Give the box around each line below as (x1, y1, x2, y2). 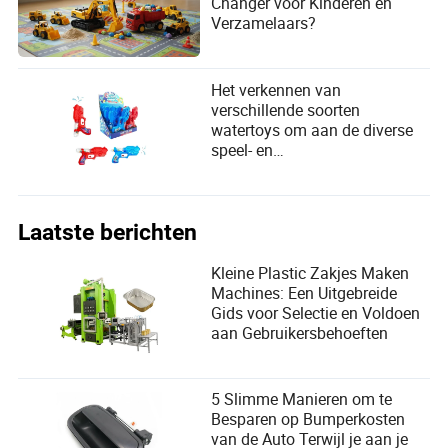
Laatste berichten (18, 218, 198, 246)
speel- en (211, 138, 274, 161)
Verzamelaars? (211, 11, 317, 34)
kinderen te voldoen (211, 178, 349, 201)
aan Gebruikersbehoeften (211, 321, 389, 344)
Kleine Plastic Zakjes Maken (211, 261, 410, 284)
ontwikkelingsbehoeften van (211, 158, 410, 181)
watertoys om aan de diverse (211, 118, 414, 141)
